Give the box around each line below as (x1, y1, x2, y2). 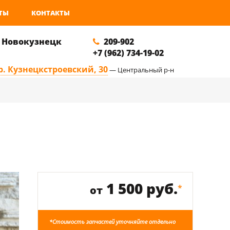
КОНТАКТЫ (31, 8, 70, 17)
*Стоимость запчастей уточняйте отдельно (49, 218, 176, 225)
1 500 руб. (103, 179, 178, 198)
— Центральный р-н (108, 65, 174, 74)
